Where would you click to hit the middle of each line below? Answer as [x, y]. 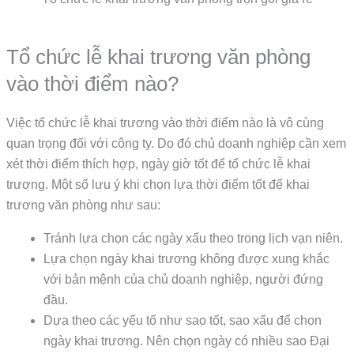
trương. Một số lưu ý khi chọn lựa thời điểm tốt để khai [158, 185]
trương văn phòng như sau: [85, 205]
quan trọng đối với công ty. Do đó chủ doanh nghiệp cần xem [177, 144]
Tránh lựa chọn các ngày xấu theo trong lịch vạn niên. [193, 238]
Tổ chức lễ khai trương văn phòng [159, 57]
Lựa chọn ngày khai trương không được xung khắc [186, 258]
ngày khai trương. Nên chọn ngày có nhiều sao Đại [186, 341]
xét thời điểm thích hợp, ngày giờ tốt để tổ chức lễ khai [159, 164]
